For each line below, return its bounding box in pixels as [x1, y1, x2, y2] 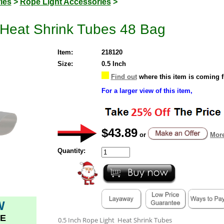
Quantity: [57, 146, 85, 154]
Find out [110, 72, 137, 80]
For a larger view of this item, [101, 86, 192, 94]
